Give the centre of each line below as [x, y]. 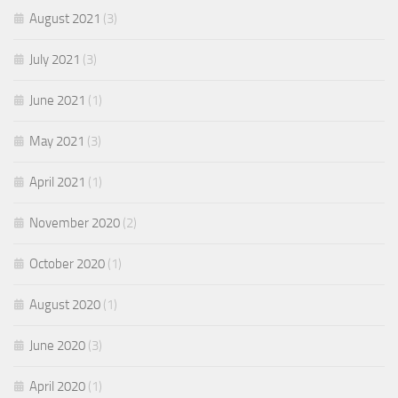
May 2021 [57, 141]
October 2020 [67, 264]
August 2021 [65, 19]
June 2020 [57, 346]
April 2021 [57, 182]
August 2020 [65, 305]
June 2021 [57, 100]
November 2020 [75, 223]
